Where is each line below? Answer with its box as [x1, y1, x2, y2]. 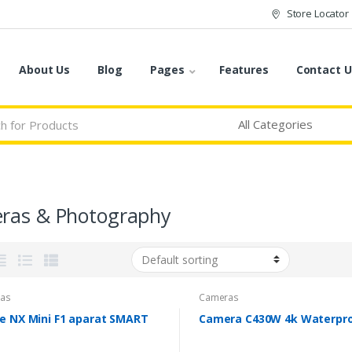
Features [218, 62, 269, 78]
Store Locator [286, 6, 349, 21]
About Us [19, 62, 71, 78]
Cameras [198, 290, 239, 304]
